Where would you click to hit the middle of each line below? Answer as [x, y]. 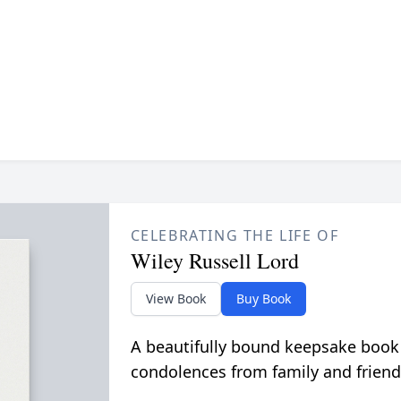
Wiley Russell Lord [214, 260]
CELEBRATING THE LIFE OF [235, 235]
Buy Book [263, 298]
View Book [175, 298]
